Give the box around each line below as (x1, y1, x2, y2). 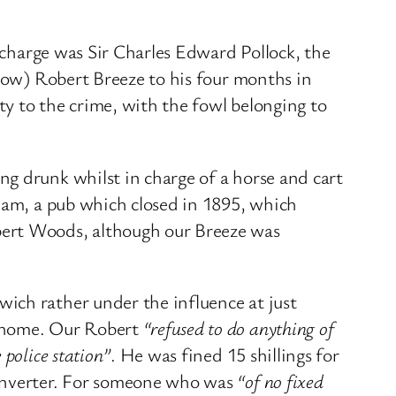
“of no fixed (237, 368, 324, 394)
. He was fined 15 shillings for (110, 341, 339, 368)
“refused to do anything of (142, 315, 334, 341)
